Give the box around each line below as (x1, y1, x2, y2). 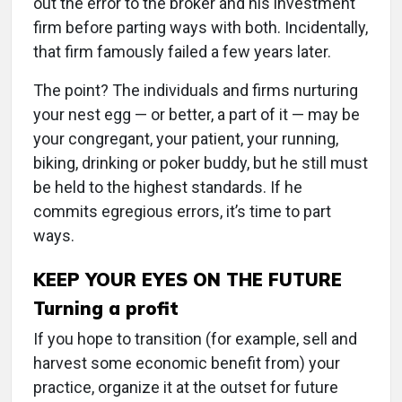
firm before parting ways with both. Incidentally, (33, 18, 368, 38)
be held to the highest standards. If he (33, 178, 302, 197)
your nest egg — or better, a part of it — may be (33, 105, 360, 125)
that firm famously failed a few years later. (33, 42, 331, 62)
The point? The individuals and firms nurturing (33, 81, 358, 100)
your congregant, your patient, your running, (33, 129, 338, 149)
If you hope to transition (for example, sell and (33, 329, 357, 349)
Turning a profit (33, 297, 179, 320)
